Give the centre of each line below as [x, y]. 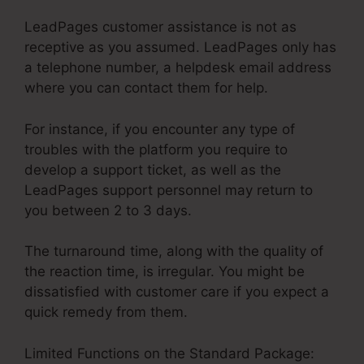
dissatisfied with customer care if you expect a [177, 292]
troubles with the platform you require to [156, 149]
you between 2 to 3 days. [108, 210]
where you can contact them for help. [146, 88]
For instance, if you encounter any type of [160, 129]
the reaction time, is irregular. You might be [165, 272]
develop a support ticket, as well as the [153, 169]
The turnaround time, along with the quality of [174, 251]
